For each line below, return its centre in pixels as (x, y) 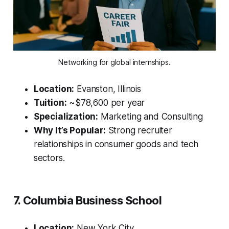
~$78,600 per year (106, 103)
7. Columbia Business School (87, 201)
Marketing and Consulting (151, 117)
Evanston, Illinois (108, 89)
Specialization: (66, 117)
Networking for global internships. (114, 62)
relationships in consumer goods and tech (116, 144)
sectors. (49, 158)
